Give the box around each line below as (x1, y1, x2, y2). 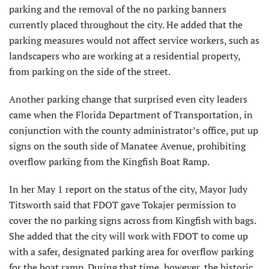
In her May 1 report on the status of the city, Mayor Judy (9, 183, 247, 196)
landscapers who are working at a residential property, (9, 49, 240, 63)
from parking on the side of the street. (9, 65, 171, 79)
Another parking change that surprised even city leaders (9, 92, 247, 106)
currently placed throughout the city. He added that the (9, 18, 243, 32)
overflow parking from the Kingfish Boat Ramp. (9, 155, 210, 169)
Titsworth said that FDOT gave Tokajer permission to (9, 198, 236, 212)
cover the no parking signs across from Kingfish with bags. (9, 214, 256, 228)
